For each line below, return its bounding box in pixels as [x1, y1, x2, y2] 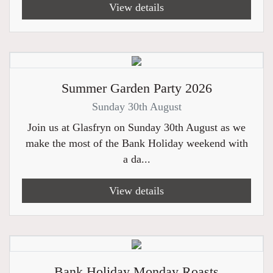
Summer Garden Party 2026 [61, 81, 212, 96]
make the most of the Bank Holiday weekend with [25, 137, 248, 149]
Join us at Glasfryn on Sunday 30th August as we [27, 121, 246, 133]
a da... [122, 153, 151, 165]
